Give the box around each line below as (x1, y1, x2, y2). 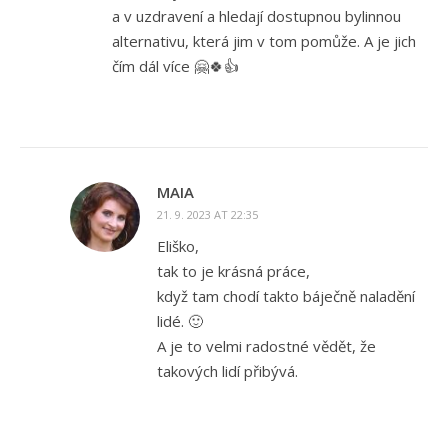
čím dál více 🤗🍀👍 (112, 56, 239, 77)
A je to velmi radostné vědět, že (157, 336, 376, 357)
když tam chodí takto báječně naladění (157, 286, 415, 307)
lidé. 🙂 (157, 311, 203, 332)
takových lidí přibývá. (157, 361, 298, 382)
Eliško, (157, 236, 199, 257)
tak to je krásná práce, (157, 261, 310, 282)
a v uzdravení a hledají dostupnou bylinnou (112, 6, 401, 27)
